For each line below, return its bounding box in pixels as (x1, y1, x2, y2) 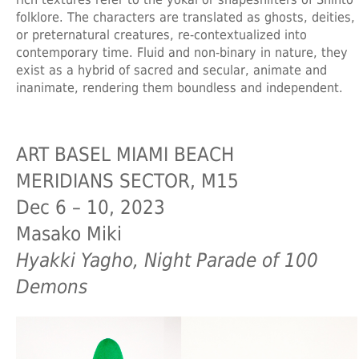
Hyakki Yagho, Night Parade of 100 (16, 249, 318, 272)
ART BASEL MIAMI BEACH (16, 143, 234, 167)
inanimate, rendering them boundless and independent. (16, 80, 343, 96)
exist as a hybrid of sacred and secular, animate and (16, 63, 327, 79)
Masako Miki (16, 223, 122, 246)
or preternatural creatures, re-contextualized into (16, 27, 307, 43)
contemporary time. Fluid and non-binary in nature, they (16, 45, 348, 61)
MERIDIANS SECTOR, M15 (16, 170, 239, 193)
